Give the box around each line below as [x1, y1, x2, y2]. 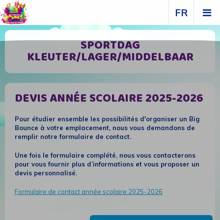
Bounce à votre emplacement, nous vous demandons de [15, 124, 195, 132]
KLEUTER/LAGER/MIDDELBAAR [27, 48, 193, 67]
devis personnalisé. [15, 169, 77, 177]
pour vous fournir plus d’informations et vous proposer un [15, 160, 199, 168]
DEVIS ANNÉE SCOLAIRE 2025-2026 [15, 89, 203, 108]
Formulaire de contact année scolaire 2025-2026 [15, 188, 163, 195]
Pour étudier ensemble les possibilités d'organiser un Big [15, 115, 199, 123]
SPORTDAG [80, 36, 140, 55]
